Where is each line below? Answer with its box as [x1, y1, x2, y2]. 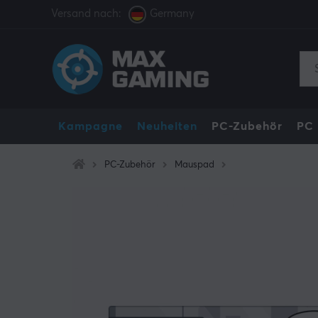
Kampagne [58, 121, 123, 132]
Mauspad [175, 160, 214, 170]
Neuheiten [137, 121, 197, 132]
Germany [150, 9, 194, 19]
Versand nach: [51, 9, 121, 19]
